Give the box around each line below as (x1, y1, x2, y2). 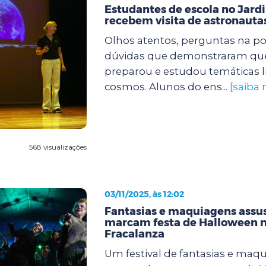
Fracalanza (104, 227, 164, 240)
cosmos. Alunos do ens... (104, 80, 230, 93)
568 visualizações (28, 142, 87, 151)
